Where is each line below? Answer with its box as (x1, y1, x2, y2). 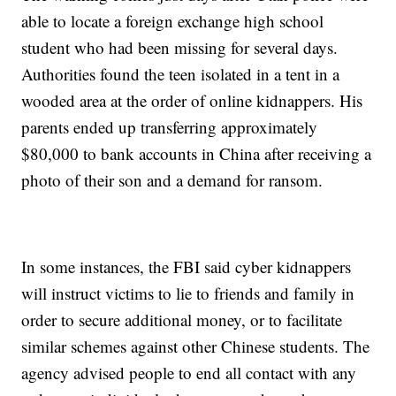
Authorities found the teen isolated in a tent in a (21, 63, 340, 86)
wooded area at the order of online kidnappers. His (21, 89, 363, 112)
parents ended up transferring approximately (21, 116, 318, 139)
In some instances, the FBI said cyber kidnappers (21, 255, 352, 278)
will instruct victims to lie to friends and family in (21, 282, 355, 305)
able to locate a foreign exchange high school (21, 10, 324, 33)
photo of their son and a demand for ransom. (21, 169, 334, 192)
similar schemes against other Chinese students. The (21, 335, 370, 358)
